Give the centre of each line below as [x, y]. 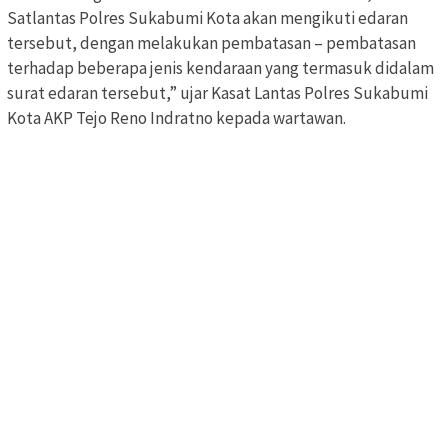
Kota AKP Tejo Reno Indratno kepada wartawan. [176, 118]
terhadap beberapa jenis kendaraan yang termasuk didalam [220, 68]
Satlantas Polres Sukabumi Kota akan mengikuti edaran [207, 18]
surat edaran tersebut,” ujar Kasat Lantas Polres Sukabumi [217, 93]
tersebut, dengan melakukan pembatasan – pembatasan [211, 43]
